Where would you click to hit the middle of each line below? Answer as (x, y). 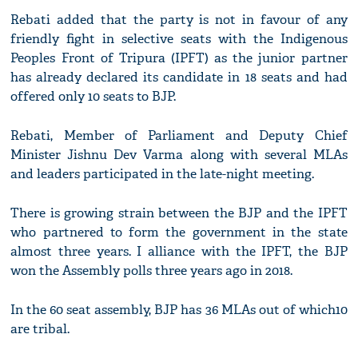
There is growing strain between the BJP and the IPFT (179, 213)
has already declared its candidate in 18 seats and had (179, 78)
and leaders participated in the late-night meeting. (163, 174)
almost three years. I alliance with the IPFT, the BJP (179, 252)
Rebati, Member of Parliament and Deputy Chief (179, 136)
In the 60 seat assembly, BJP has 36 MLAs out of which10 (179, 310)
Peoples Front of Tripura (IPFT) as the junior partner (179, 58)
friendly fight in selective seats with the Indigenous (179, 39)
